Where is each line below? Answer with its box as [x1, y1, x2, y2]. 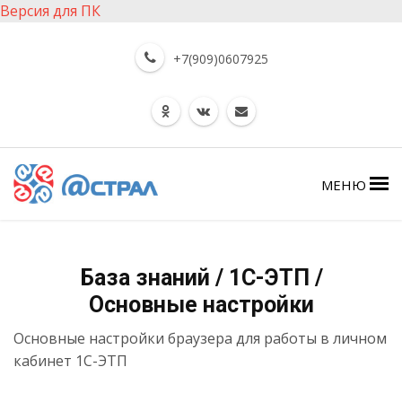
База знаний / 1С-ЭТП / [79, 265, 323, 291]
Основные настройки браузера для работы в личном [13, 328, 387, 348]
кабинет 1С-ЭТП [13, 351, 127, 371]
